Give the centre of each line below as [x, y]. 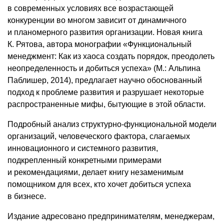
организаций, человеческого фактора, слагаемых [99, 136]
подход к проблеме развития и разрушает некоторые [106, 92]
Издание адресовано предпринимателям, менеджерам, [111, 216]
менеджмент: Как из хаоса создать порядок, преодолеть [111, 56]
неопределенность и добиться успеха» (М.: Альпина [104, 68]
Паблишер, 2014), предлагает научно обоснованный [105, 80]
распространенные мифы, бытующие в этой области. [106, 104]
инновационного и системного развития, [83, 148]
